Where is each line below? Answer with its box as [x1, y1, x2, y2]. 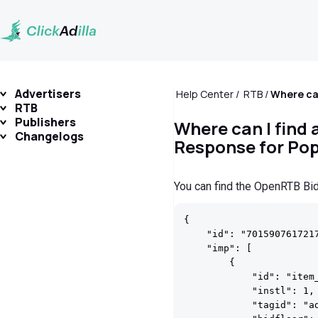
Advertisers [15, 86, 81, 102]
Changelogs [15, 128, 84, 144]
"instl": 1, [184, 285, 314, 296]
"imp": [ [184, 243, 252, 253]
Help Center [176, 87, 234, 101]
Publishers [15, 114, 76, 130]
